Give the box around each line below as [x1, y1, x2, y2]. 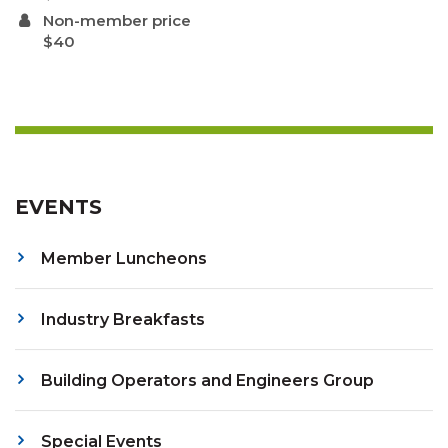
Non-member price [43, 11, 191, 31]
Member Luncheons [41, 249, 207, 269]
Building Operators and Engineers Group [41, 371, 374, 391]
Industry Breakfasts [41, 310, 205, 330]
